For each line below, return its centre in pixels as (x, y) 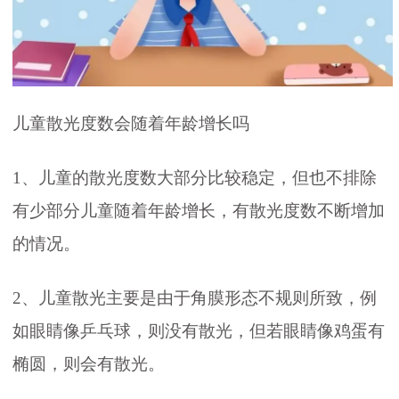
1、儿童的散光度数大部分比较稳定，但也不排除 (195, 178)
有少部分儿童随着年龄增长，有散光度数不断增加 (199, 211)
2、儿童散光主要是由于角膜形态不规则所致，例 (195, 297)
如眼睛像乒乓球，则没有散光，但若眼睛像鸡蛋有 (199, 330)
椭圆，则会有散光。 (89, 363)
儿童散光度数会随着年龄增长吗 (131, 124)
